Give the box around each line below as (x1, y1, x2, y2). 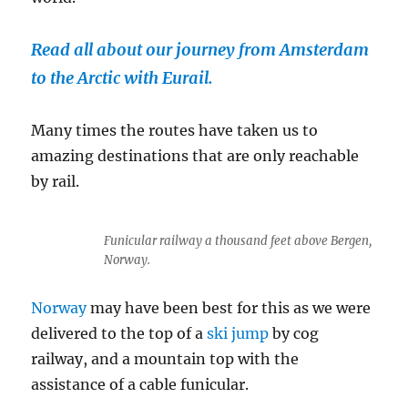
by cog (269, 324, 320, 343)
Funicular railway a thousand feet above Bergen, (103, 233, 372, 250)
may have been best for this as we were (90, 299, 372, 318)
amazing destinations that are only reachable (31, 147, 360, 166)
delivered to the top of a (31, 324, 208, 343)
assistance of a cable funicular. (31, 375, 250, 394)
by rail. (31, 172, 80, 191)
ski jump (207, 324, 270, 343)
